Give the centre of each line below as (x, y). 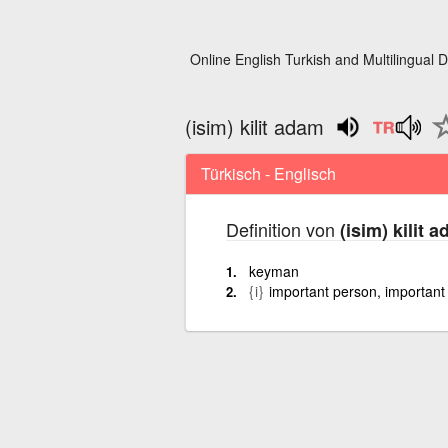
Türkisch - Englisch (268, 173)
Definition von (282, 228)
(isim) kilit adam (254, 126)
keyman (273, 270)
